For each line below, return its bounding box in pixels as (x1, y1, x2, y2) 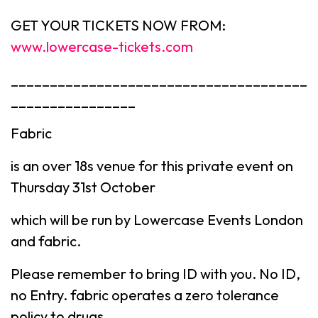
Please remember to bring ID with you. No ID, (11, 265, 300, 283)
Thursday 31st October (11, 178, 155, 196)
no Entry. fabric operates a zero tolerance (11, 286, 279, 304)
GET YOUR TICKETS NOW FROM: (11, 16, 226, 34)
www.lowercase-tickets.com (11, 38, 193, 55)
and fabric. (11, 232, 81, 250)
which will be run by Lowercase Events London (11, 211, 303, 229)
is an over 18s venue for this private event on (11, 157, 293, 175)
